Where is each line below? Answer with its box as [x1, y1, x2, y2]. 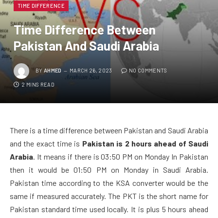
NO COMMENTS [128, 67, 167, 73]
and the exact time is [10, 138, 82, 148]
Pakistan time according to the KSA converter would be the [10, 178, 208, 187]
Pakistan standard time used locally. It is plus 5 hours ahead [10, 204, 208, 214]
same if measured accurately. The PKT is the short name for [10, 191, 208, 200]
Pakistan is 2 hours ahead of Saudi [82, 138, 209, 148]
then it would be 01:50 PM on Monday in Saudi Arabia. [10, 164, 208, 174]
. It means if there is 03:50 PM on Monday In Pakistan [33, 151, 208, 161]
